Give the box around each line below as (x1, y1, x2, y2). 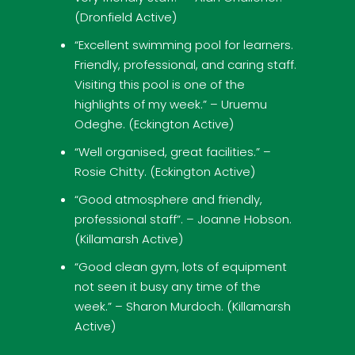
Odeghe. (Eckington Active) (74, 115, 234, 132)
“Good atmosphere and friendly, (74, 190, 262, 208)
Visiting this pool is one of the (74, 75, 245, 93)
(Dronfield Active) (74, 8, 177, 25)
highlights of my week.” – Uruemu (74, 95, 267, 113)
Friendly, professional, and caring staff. (74, 55, 296, 73)
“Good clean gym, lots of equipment (74, 258, 287, 275)
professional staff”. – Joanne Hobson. (74, 210, 292, 227)
